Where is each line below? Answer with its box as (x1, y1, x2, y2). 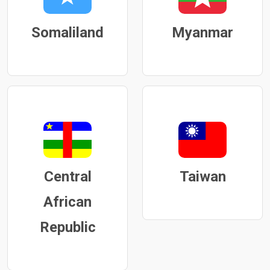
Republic (39, 219, 96, 236)
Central (43, 168, 92, 185)
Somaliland (31, 24, 104, 41)
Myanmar (172, 24, 233, 41)
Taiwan (179, 168, 226, 185)
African (43, 193, 92, 210)
